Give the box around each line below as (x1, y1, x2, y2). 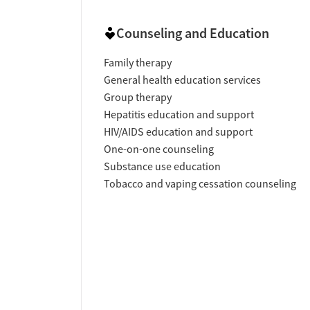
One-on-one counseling (104, 143, 214, 157)
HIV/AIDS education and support (104, 125, 253, 140)
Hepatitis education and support (104, 108, 254, 122)
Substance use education (104, 160, 221, 174)
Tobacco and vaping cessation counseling (104, 177, 296, 192)
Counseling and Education (116, 24, 269, 43)
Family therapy (104, 56, 172, 71)
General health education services (104, 73, 261, 88)
